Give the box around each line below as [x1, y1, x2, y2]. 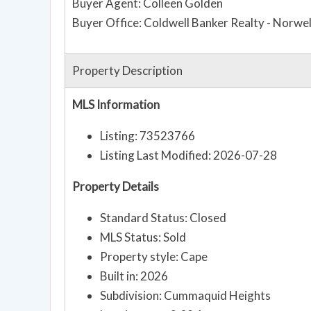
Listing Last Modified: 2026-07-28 [100, 148, 277, 163]
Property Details [72, 179, 159, 194]
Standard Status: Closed [100, 210, 226, 226]
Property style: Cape [100, 249, 208, 264]
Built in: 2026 [100, 269, 168, 284]
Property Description [72, 63, 183, 78]
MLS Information [72, 97, 160, 112]
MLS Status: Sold [100, 230, 186, 245]
